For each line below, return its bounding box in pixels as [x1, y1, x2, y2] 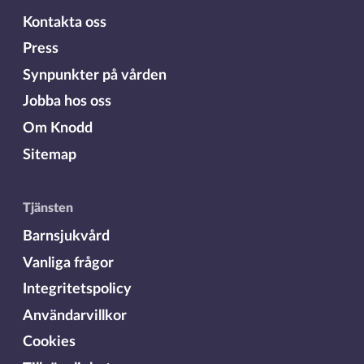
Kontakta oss [22, 15, 106, 29]
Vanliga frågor [22, 255, 114, 270]
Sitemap [22, 147, 76, 162]
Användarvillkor [22, 308, 127, 323]
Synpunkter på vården [22, 67, 167, 82]
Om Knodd [22, 121, 93, 136]
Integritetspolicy [22, 282, 132, 297]
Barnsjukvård [22, 228, 110, 243]
